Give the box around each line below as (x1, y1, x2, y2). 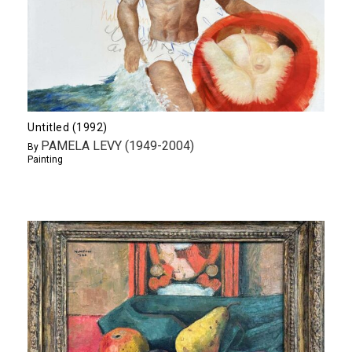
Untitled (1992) (27, 120, 108, 134)
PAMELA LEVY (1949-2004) (41, 137, 194, 153)
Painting (27, 153, 63, 165)
